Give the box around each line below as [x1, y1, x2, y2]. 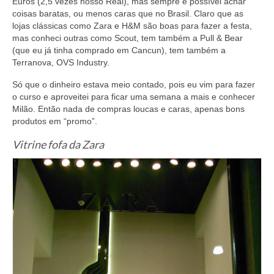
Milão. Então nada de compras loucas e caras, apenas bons [12, 103, 245, 114]
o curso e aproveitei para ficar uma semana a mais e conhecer [12, 91, 255, 102]
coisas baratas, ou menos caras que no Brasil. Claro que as [12, 8, 243, 18]
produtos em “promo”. [12, 116, 97, 126]
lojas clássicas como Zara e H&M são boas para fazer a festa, [12, 20, 252, 31]
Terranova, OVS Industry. [12, 57, 109, 67]
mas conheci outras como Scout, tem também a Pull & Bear [12, 32, 243, 43]
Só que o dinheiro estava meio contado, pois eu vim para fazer [12, 79, 255, 89]
